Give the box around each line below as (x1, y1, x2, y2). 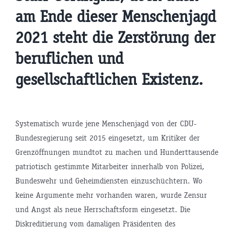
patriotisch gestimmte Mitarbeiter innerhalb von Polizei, (15, 162, 204, 172)
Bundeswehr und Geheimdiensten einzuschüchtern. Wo (15, 176, 202, 186)
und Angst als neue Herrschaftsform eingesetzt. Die (15, 204, 190, 215)
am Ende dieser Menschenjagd (15, 7, 216, 27)
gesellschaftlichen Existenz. (15, 70, 203, 90)
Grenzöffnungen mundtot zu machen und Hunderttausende (15, 147, 218, 157)
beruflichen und (15, 49, 124, 69)
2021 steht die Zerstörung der (15, 28, 215, 48)
